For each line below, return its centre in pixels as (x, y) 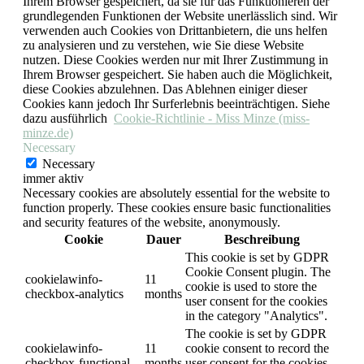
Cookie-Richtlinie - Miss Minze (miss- (212, 118)
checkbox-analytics (74, 293)
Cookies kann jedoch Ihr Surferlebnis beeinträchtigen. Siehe (176, 103)
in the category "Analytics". (256, 315)
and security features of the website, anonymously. (152, 222)
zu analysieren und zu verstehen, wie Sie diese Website (163, 45)
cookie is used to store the (251, 286)
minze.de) (48, 132)
